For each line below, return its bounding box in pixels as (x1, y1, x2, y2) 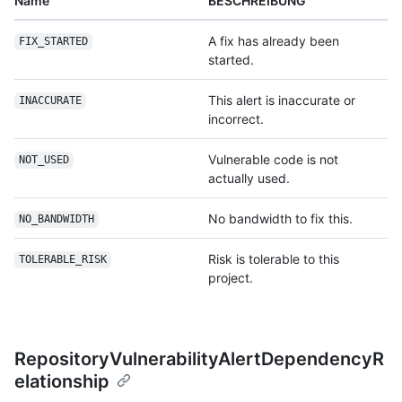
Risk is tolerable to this (208, 250, 339, 267)
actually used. (208, 170, 290, 186)
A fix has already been (208, 32, 339, 48)
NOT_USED (18, 153, 69, 167)
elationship (14, 370, 109, 392)
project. (208, 269, 253, 285)
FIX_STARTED (18, 35, 88, 48)
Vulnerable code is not (208, 151, 338, 167)
